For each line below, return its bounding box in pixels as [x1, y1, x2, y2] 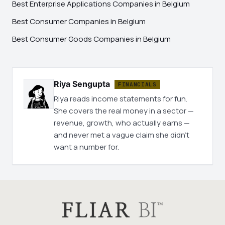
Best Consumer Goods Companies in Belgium [12, 34, 171, 44]
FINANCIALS [118, 81, 157, 88]
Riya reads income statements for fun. [54, 93, 187, 104]
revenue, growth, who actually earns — [54, 118, 190, 128]
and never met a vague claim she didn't [54, 130, 189, 140]
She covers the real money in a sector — [54, 105, 194, 116]
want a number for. [54, 142, 119, 152]
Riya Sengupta [54, 79, 110, 89]
